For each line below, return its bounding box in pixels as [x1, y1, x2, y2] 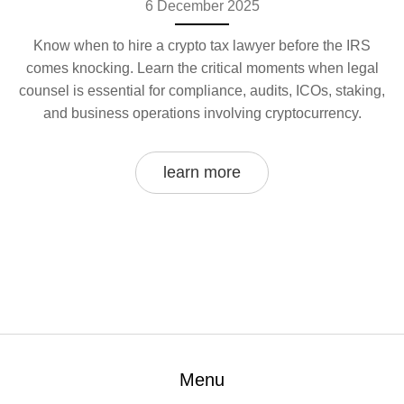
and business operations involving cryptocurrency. [42, 106, 362, 122]
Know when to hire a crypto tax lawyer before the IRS [33, 38, 371, 54]
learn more [163, 163, 241, 182]
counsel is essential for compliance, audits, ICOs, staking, [19, 83, 385, 99]
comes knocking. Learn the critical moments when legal [25, 60, 379, 77]
